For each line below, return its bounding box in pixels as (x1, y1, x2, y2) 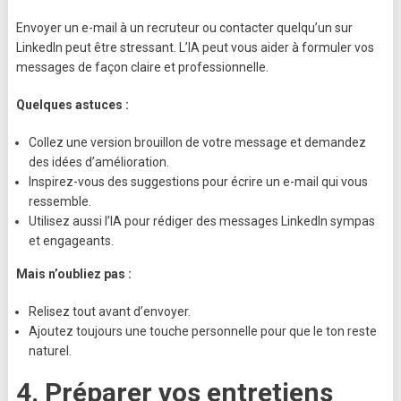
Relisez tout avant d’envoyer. (28, 304, 191, 320)
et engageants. (28, 234, 114, 249)
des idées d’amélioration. (28, 155, 169, 170)
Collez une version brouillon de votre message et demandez (28, 135, 366, 150)
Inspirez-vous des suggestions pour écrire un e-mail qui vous (28, 175, 368, 190)
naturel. (28, 344, 72, 359)
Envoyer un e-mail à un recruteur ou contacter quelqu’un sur (15, 21, 353, 36)
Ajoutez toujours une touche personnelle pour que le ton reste (28, 324, 377, 339)
